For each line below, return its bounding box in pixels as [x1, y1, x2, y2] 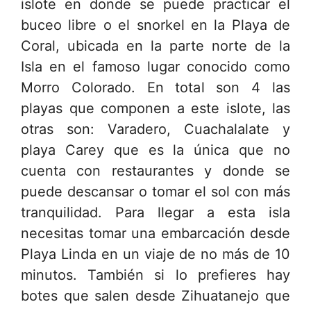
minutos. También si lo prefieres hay [21, 266, 290, 283]
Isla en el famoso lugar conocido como [21, 58, 290, 75]
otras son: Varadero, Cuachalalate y [21, 120, 290, 137]
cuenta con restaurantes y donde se [21, 162, 290, 179]
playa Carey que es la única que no [21, 141, 290, 158]
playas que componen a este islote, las [21, 99, 290, 117]
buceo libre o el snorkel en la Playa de [21, 16, 290, 33]
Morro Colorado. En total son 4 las [21, 78, 290, 96]
